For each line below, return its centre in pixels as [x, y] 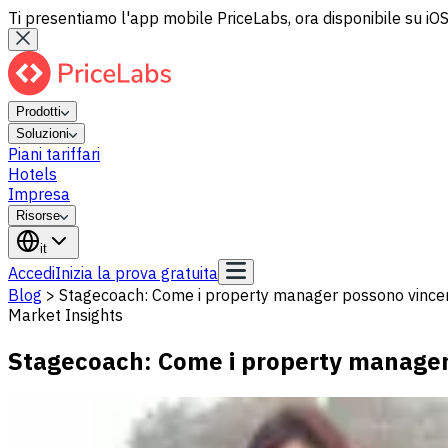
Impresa [39, 194]
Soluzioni [42, 133]
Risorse [38, 215]
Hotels [32, 174]
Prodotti [38, 111]
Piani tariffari [54, 154]
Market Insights [65, 315]
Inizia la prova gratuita [136, 273]
